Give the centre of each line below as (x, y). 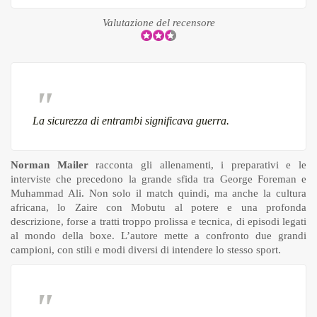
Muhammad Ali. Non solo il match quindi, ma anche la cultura (158, 194)
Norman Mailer (50, 165)
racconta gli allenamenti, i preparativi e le (197, 165)
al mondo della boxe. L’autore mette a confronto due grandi (158, 236)
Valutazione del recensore (158, 23)
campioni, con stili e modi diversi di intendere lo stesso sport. (146, 250)
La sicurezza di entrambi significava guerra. (131, 121)
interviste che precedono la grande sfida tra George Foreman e (158, 179)
